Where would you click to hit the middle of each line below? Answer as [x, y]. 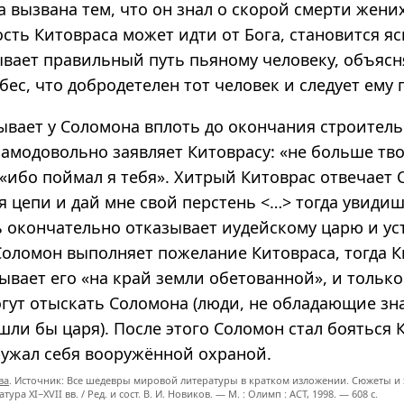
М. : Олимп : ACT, [269, 393]
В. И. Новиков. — [184, 393]
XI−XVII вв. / [57, 393]
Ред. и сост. [114, 393]
